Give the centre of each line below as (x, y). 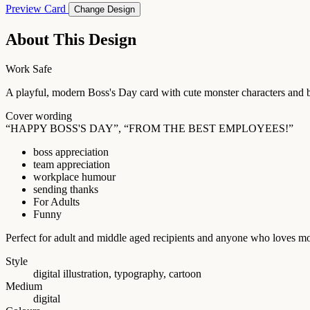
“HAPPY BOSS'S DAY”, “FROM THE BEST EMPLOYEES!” (149, 128)
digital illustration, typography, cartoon (117, 273)
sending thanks (66, 189)
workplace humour (74, 176)
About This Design (71, 39)
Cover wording (39, 116)
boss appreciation (71, 152)
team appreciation (72, 164)
